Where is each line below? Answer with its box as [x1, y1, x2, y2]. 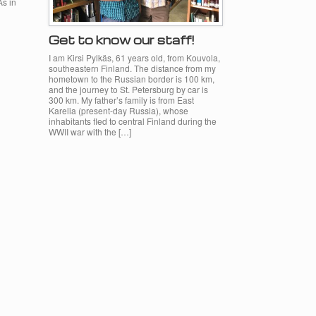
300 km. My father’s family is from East [48, 93, 194, 106]
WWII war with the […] [48, 125, 131, 138]
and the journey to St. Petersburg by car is [48, 83, 208, 95]
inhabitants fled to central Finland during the [48, 114, 217, 127]
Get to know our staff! [48, 32, 195, 47]
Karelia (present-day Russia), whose [48, 104, 188, 116]
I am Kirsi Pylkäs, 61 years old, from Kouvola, [48, 51, 220, 63]
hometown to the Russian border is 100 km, [48, 72, 214, 85]
